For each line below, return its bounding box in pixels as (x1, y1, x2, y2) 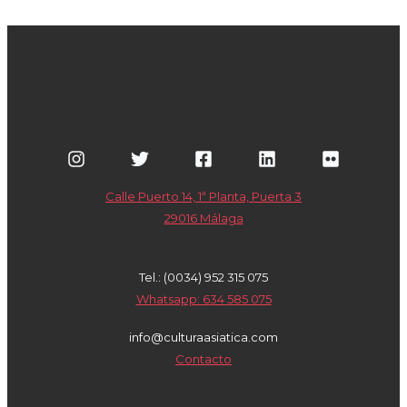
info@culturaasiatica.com (129, 330, 278, 345)
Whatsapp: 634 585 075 (135, 292, 272, 307)
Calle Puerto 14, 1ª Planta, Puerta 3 (105, 189, 302, 204)
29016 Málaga (164, 211, 243, 226)
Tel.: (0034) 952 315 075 (139, 270, 268, 285)
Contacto (175, 352, 232, 367)
